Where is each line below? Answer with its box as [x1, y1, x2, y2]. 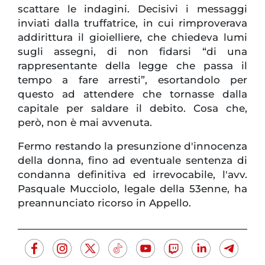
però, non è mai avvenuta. [18, 117, 152, 129]
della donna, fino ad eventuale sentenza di [18, 154, 247, 167]
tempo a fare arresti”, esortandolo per [18, 74, 247, 86]
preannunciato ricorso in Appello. [18, 197, 191, 209]
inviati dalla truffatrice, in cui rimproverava [18, 17, 247, 30]
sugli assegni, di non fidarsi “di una [18, 46, 247, 58]
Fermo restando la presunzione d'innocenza [18, 140, 247, 153]
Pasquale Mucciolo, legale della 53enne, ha [18, 183, 247, 195]
